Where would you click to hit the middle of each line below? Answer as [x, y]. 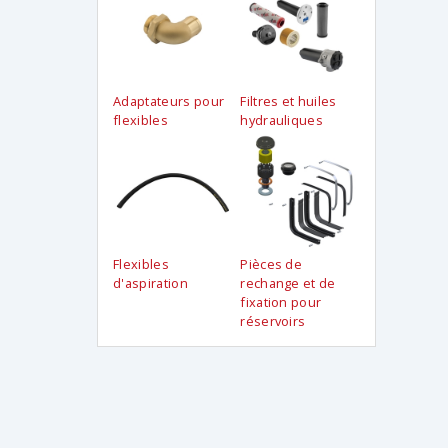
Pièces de [271, 263]
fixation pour [281, 301]
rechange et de [288, 282]
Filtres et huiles [288, 100]
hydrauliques [282, 119]
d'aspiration [151, 282]
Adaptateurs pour [169, 100]
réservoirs [273, 320]
